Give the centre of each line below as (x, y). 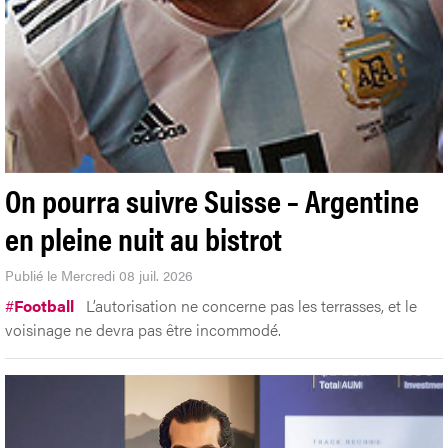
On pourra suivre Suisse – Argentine (212, 199)
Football (44, 305)
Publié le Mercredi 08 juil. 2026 (99, 274)
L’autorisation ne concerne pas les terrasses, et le (251, 305)
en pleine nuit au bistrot (143, 237)
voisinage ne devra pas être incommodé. (143, 329)
